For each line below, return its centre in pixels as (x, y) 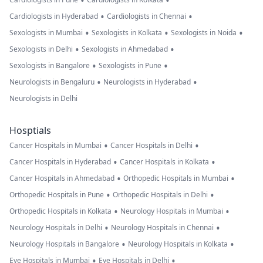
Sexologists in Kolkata (127, 33)
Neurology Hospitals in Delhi (56, 228)
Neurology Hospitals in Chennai (162, 228)
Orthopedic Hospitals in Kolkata (60, 211)
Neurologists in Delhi (43, 99)
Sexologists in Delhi (41, 49)
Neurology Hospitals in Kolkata (178, 244)
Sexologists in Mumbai (46, 33)
